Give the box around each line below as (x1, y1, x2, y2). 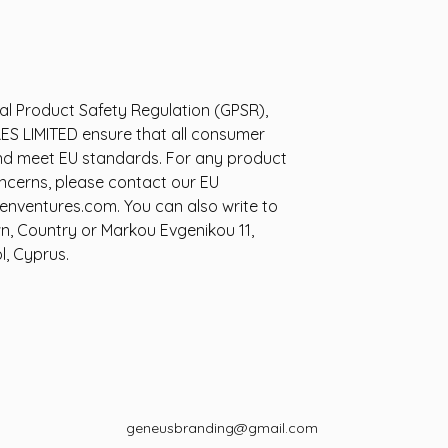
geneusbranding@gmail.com (126, 419, 318, 437)
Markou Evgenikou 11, (97, 220, 254, 240)
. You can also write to (117, 196, 278, 216)
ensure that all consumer (78, 124, 265, 144)
